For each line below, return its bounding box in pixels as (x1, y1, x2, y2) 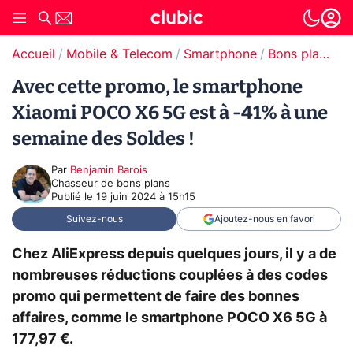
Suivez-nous (65, 214, 123, 224)
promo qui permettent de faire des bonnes (12, 289, 299, 304)
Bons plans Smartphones (319, 48, 329, 61)
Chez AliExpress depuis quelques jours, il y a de (12, 247, 336, 262)
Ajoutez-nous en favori (214, 214, 315, 224)
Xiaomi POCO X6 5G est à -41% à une (12, 102, 328, 124)
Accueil (12, 48, 55, 61)
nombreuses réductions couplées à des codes (12, 268, 328, 283)
